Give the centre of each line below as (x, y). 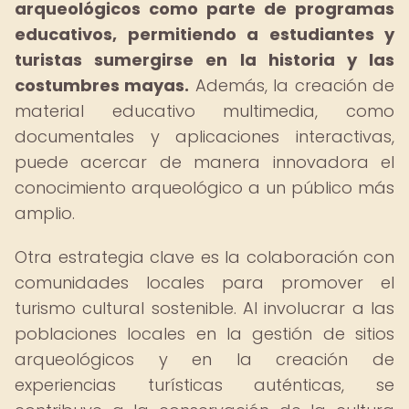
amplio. (45, 213)
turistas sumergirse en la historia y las (204, 60)
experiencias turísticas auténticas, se (204, 385)
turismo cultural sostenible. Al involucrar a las (204, 308)
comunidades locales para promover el (204, 283)
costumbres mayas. (102, 85)
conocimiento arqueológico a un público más (204, 188)
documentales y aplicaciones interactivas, (204, 136)
